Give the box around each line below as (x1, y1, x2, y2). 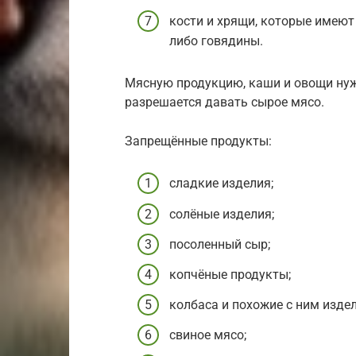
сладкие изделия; (169, 176, 273, 192)
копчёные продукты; (169, 266, 291, 282)
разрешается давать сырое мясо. (125, 95, 324, 110)
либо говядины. (169, 33, 263, 49)
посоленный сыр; (169, 236, 270, 252)
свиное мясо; (169, 327, 246, 343)
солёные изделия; (169, 206, 274, 222)
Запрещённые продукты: (125, 133, 272, 149)
